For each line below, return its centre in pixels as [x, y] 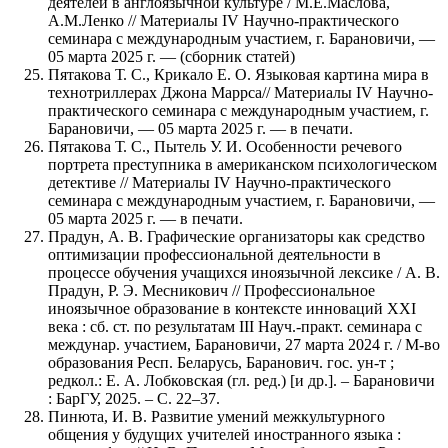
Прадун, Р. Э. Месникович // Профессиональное [211, 290]
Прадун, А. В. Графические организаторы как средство [236, 236]
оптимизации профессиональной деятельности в [214, 254]
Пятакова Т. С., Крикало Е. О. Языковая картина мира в [238, 74]
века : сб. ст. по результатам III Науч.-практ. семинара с [235, 326]
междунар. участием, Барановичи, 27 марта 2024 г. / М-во [244, 344]
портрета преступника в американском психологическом [242, 164]
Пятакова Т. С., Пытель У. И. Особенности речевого [225, 146]
